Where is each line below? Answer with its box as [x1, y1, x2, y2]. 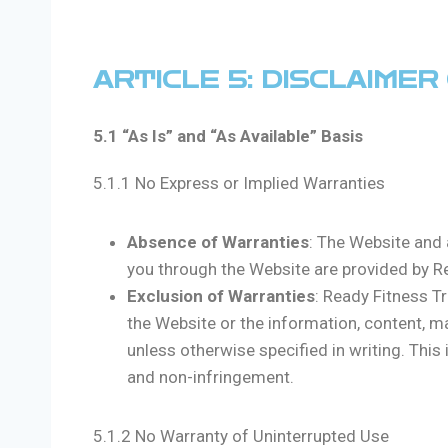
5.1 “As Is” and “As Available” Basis [93, 126, 363, 147]
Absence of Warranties [127, 232, 309, 253]
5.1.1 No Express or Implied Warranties [93, 173, 385, 194]
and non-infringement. [127, 367, 294, 388]
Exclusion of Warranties [127, 286, 315, 307]
